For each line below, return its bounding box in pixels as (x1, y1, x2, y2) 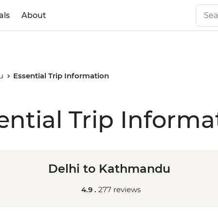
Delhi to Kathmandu (48, 162, 170, 176)
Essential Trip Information (13, 71, 109, 80)
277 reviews (98, 185, 141, 194)
